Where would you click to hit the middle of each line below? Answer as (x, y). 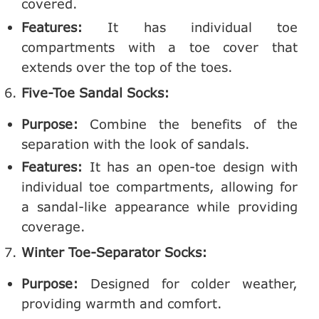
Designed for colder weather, (188, 284)
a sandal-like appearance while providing (159, 207)
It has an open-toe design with (190, 167)
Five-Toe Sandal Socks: (95, 92)
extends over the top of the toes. (127, 67)
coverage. (53, 227)
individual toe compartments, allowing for (159, 187)
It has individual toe (190, 27)
